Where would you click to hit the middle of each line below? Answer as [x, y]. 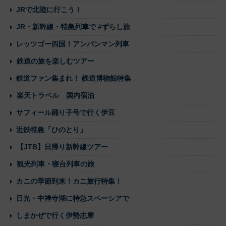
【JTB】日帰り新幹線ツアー [62, 147]
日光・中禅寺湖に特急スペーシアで [73, 198]
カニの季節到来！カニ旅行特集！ [69, 181]
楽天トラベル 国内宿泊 [55, 95]
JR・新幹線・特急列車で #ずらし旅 [73, 26]
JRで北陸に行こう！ [49, 9]
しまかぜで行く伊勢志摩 [55, 215]
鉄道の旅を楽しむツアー [55, 61]
